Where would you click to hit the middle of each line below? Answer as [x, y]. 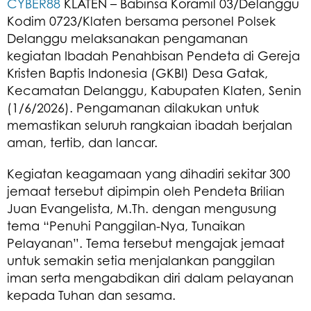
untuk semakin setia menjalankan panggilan [141, 260]
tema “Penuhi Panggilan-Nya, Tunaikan [126, 225]
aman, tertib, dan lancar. [82, 142]
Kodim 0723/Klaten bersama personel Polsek [141, 20]
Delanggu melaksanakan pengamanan [127, 38]
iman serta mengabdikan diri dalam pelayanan [150, 277]
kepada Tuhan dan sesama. [91, 295]
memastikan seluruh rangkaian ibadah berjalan [150, 125]
